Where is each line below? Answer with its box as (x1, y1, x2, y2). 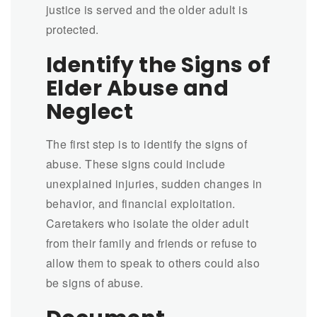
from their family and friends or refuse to (46, 234, 258, 251)
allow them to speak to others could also (46, 254, 260, 271)
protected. (46, 21, 99, 38)
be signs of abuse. (46, 274, 144, 291)
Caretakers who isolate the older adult (46, 214, 249, 231)
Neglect (46, 96, 134, 127)
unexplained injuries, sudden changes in (46, 175, 263, 192)
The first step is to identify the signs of (46, 135, 248, 152)
